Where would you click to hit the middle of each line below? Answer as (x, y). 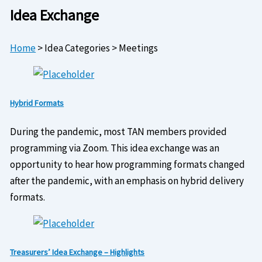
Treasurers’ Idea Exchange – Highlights (77, 252)
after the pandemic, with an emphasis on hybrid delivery (127, 181)
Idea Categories (77, 48)
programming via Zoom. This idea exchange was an (115, 148)
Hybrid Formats (37, 103)
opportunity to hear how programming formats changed (128, 165)
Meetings (139, 48)
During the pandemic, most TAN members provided (119, 132)
